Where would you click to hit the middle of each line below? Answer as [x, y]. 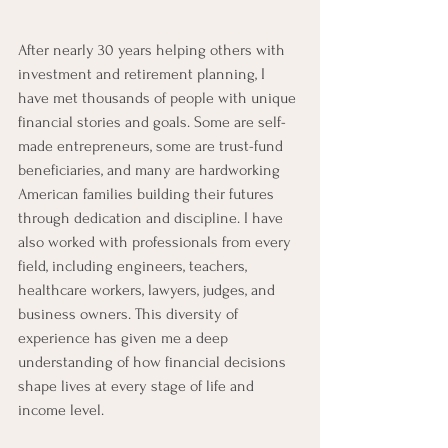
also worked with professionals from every [156, 242]
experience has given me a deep [125, 338]
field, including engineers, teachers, [134, 266]
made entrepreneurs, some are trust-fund [152, 146]
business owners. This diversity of [130, 314]
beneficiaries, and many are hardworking [151, 170]
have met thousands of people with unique [159, 98]
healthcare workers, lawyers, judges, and [148, 290]
